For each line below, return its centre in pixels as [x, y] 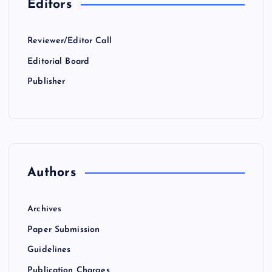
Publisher [46, 82]
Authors [52, 173]
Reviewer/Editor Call [70, 41]
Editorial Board [59, 61]
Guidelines [49, 250]
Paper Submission [64, 229]
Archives [45, 209]
